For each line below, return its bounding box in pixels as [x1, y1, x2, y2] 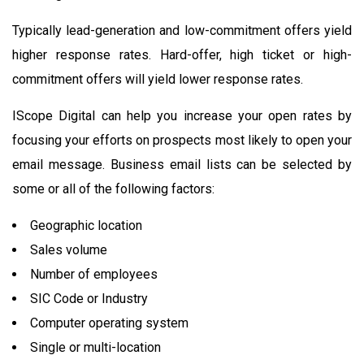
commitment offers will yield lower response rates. [12, 71, 303, 87]
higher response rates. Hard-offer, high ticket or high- [12, 46, 352, 63]
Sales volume [30, 241, 107, 258]
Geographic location [30, 217, 142, 233]
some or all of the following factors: [12, 180, 214, 197]
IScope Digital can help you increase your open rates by [12, 107, 352, 123]
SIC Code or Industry [30, 290, 148, 306]
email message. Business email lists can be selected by [12, 156, 352, 172]
